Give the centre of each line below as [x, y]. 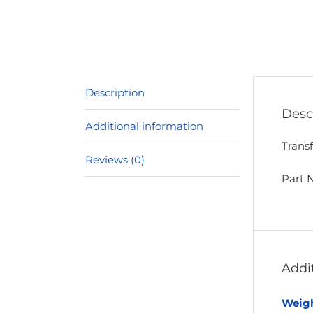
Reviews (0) [115, 160]
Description [115, 93]
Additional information [144, 126]
